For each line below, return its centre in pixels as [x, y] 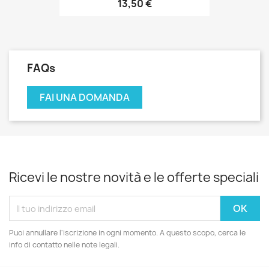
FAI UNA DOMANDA [85, 98]
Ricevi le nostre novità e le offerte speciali [134, 178]
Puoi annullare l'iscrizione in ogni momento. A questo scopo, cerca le [127, 233]
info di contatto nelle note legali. [64, 245]
